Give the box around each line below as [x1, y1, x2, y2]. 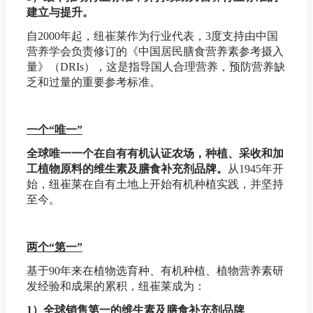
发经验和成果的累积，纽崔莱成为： [27, 280, 205, 293]
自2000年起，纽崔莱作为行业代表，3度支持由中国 [27, 30, 278, 43]
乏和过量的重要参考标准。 [27, 76, 161, 89]
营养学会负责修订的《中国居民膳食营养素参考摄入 [27, 45, 284, 58]
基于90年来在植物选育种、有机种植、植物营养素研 [27, 265, 284, 277]
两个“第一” [27, 241, 82, 254]
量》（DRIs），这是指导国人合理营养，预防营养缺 [27, 61, 285, 73]
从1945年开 [228, 163, 284, 175]
